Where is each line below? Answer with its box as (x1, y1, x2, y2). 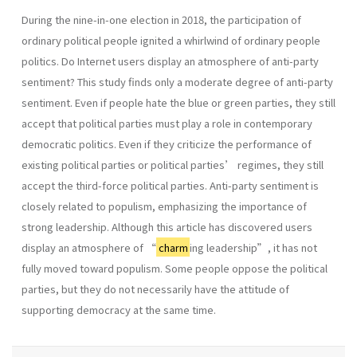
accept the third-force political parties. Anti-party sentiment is (22, 177, 319, 193)
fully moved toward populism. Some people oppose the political (22, 260, 328, 276)
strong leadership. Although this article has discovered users (22, 218, 312, 234)
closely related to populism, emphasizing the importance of (22, 198, 307, 214)
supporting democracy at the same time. (22, 301, 216, 317)
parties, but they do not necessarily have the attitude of (22, 280, 289, 296)
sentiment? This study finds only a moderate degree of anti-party (22, 73, 333, 89)
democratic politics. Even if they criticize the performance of (22, 135, 312, 151)
